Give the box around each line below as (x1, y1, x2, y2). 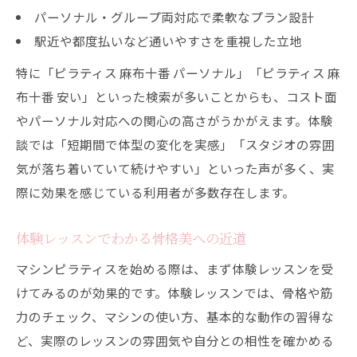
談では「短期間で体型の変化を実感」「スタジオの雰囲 (16, 135, 335, 153)
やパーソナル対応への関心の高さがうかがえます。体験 (16, 112, 333, 129)
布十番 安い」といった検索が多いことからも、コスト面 (16, 88, 337, 105)
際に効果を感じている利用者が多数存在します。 (16, 183, 295, 201)
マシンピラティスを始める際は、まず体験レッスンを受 (16, 260, 334, 277)
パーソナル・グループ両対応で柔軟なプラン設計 (33, 8, 314, 25)
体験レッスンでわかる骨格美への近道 (16, 229, 246, 247)
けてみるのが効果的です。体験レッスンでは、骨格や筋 (16, 284, 333, 301)
